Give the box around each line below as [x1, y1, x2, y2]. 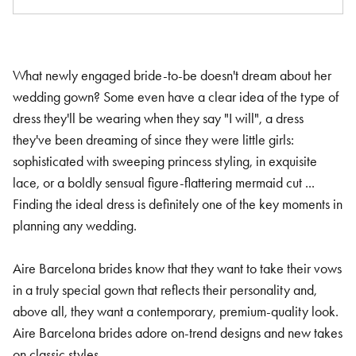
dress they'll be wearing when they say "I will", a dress [13, 110, 304, 127]
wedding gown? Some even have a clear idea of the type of [13, 88, 339, 106]
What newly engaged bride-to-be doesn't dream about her [13, 67, 331, 84]
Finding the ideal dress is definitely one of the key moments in [13, 195, 342, 213]
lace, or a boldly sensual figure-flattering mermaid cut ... [13, 174, 315, 192]
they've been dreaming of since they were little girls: [13, 131, 294, 149]
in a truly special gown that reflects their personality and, [13, 281, 317, 299]
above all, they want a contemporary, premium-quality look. [13, 303, 339, 320]
